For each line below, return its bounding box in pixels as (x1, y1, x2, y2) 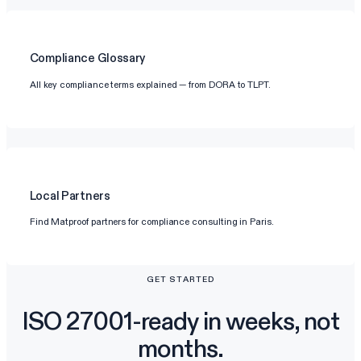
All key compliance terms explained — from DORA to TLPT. (29, 78, 271, 90)
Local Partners (29, 188, 110, 203)
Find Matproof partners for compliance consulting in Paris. (29, 216, 274, 228)
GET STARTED (147, 274, 214, 285)
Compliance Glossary (29, 51, 146, 66)
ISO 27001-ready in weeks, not (21, 305, 340, 337)
